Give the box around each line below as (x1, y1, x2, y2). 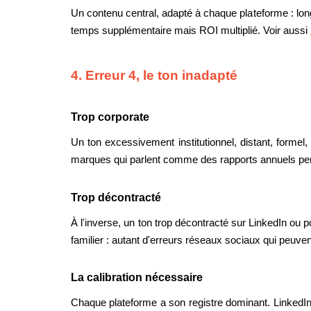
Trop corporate (71, 110, 149, 123)
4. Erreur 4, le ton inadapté (71, 68, 237, 83)
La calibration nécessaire (71, 271, 203, 284)
